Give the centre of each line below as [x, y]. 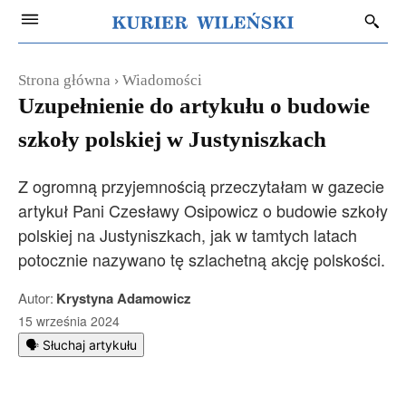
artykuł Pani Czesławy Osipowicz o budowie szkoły [203, 210]
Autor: [36, 298]
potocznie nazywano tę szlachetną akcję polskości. [202, 259]
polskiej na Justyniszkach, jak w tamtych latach [188, 235]
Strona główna [64, 80]
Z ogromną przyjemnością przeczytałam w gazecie [201, 186]
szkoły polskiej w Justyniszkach [172, 139]
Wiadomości [162, 80]
